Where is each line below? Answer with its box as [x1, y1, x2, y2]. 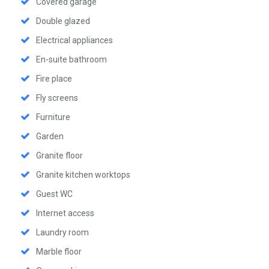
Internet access [36, 208, 94, 218]
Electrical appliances [36, 35, 113, 45]
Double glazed [36, 16, 90, 26]
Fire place [36, 73, 72, 83]
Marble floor [36, 246, 82, 256]
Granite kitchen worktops [36, 169, 130, 180]
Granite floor [36, 150, 83, 160]
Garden [36, 131, 64, 141]
